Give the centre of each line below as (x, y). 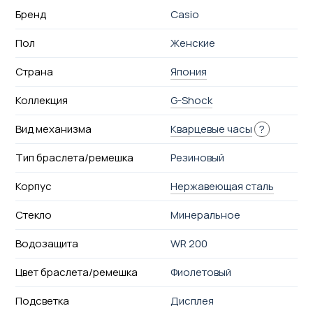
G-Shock (192, 100)
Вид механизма (53, 129)
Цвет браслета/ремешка (76, 272)
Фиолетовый (201, 272)
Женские (193, 43)
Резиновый (198, 157)
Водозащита (46, 243)
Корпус (33, 186)
